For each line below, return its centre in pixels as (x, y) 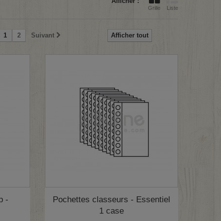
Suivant (43, 35)
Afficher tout (130, 35)
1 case (111, 211)
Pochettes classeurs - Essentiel (111, 199)
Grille (154, 8)
